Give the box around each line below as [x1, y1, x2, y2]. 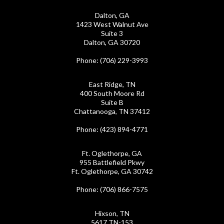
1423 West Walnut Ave [75, 20, 148, 29]
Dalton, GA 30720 [84, 38, 140, 47]
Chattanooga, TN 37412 [74, 107, 150, 116]
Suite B [100, 98, 123, 107]
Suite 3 [101, 29, 123, 38]
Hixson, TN [94, 209, 129, 218]
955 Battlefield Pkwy [79, 158, 144, 167]
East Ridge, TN [88, 80, 135, 89]
